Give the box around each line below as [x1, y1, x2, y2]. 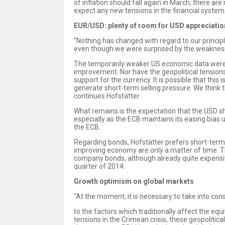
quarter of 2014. [74, 162, 125, 170]
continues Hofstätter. [74, 91, 141, 100]
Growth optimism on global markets [74, 177, 194, 185]
